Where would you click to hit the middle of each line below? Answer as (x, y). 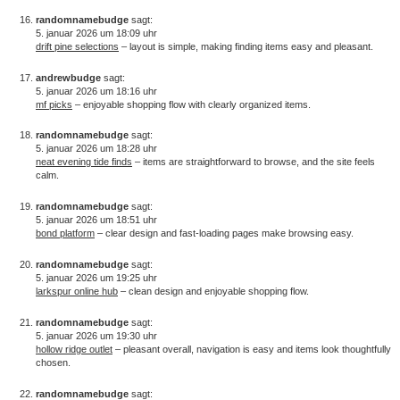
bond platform (65, 233)
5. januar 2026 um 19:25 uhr (96, 277)
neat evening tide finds (84, 162)
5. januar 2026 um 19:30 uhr (96, 335)
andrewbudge (68, 77)
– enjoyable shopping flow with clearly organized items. (192, 104)
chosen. (53, 362)
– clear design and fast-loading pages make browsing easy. (224, 233)
